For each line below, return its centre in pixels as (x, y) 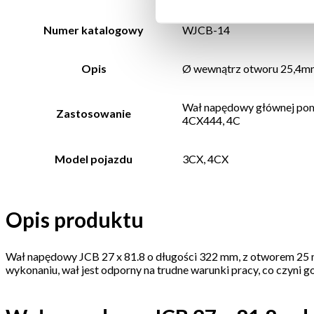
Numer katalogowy (94, 30)
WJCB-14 (206, 30)
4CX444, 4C (211, 120)
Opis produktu (75, 219)
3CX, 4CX (205, 159)
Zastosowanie (94, 113)
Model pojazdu (94, 159)
